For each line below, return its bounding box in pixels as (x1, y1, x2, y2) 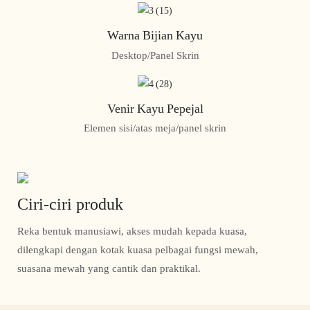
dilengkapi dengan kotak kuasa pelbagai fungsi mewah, (17, 244, 258, 257)
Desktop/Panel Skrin (111, 48, 199, 62)
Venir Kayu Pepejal (107, 101, 203, 116)
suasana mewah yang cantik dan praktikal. (17, 262, 201, 275)
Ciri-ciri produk (17, 194, 123, 214)
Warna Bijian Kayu (107, 28, 203, 43)
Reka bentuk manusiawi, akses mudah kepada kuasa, (17, 225, 247, 238)
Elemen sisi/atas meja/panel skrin (84, 122, 226, 135)
